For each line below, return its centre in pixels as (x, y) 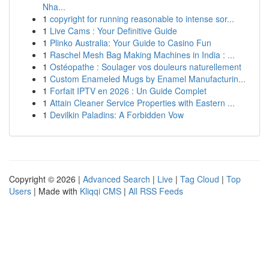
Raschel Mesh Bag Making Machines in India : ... (142, 55)
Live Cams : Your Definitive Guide (113, 31)
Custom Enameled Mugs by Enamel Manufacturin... (148, 79)
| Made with (56, 191)
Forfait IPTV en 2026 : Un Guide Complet (128, 91)
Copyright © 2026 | (46, 179)
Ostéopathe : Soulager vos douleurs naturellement (146, 67)
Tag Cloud (200, 179)
